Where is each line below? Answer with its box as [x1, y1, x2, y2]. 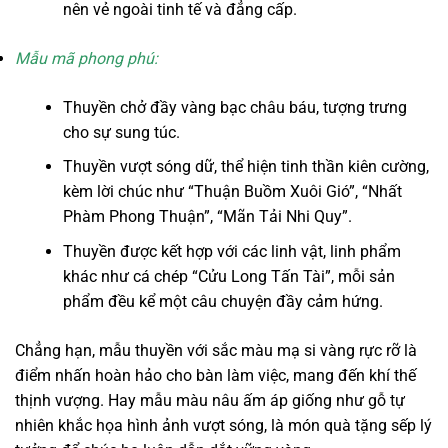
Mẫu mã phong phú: [15, 48, 158, 68]
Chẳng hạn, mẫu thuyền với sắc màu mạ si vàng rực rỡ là [15, 340, 417, 360]
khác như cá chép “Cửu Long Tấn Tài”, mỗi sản [63, 266, 395, 286]
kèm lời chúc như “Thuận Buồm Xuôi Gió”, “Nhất [63, 182, 402, 202]
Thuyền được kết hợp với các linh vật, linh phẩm [63, 241, 401, 261]
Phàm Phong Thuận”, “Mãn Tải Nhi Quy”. [63, 207, 352, 227]
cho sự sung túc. [63, 122, 180, 142]
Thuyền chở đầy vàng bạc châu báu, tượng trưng [63, 97, 407, 117]
